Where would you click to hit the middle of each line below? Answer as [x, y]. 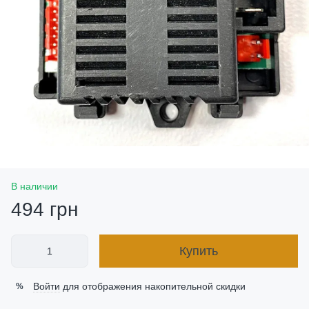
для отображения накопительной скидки [153, 286]
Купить [199, 251]
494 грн [44, 209]
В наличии [34, 186]
